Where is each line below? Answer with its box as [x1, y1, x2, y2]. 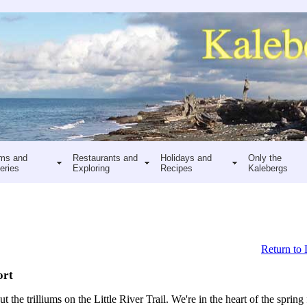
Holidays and [160, 152, 212, 163]
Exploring [72, 162, 110, 173]
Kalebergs [247, 162, 288, 173]
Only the [247, 152, 282, 163]
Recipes [160, 162, 193, 173]
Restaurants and [72, 152, 138, 163]
